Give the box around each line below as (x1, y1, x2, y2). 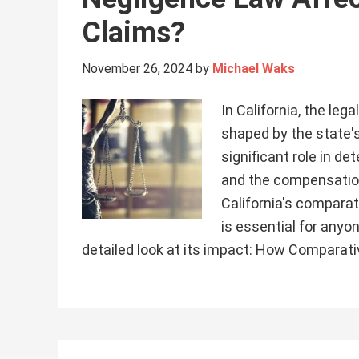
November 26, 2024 (82, 61, 192, 76)
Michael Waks (212, 61, 295, 76)
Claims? (82, 16, 185, 50)
